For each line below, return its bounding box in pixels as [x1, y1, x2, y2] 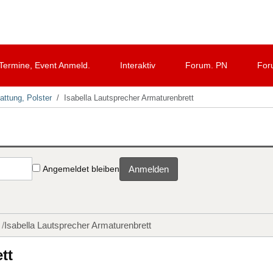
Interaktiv [119, 60, 155, 70]
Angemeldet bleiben [43, 163, 119, 174]
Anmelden [129, 163, 169, 174]
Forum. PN [185, 60, 227, 70]
